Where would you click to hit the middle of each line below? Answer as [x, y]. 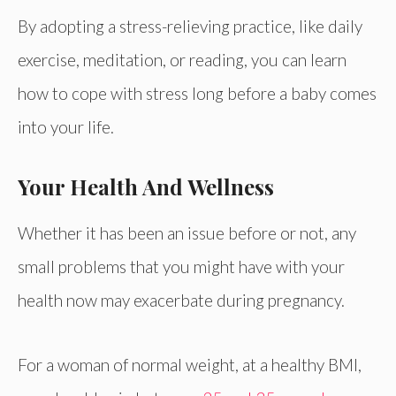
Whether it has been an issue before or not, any [187, 233]
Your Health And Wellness [146, 187]
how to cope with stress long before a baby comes [197, 94]
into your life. [66, 127]
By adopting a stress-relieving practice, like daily [190, 27]
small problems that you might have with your [181, 267]
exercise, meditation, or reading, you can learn [182, 60]
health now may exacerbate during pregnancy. [181, 301]
